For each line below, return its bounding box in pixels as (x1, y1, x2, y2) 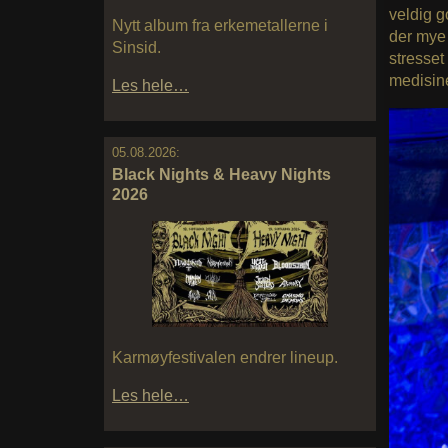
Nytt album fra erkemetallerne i (112, 17, 328, 35)
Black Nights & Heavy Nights (112, 166, 331, 184)
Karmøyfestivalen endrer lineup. (112, 348, 338, 366)
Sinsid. (112, 39, 161, 57)
